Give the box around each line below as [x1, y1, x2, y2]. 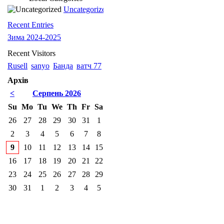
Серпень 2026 [32, 89, 81, 97]
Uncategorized [63, 5, 109, 13]
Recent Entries [7, 20, 53, 29]
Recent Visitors [7, 49, 55, 57]
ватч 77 [76, 61, 101, 70]
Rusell [7, 61, 27, 70]
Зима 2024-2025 [7, 33, 61, 41]
